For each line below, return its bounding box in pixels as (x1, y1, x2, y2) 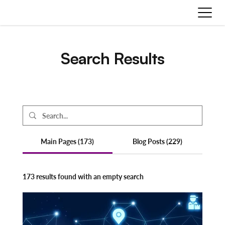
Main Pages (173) (41, 137, 94, 146)
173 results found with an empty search (22, 172, 144, 181)
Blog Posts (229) (133, 137, 183, 146)
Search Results (60, 48, 165, 68)
